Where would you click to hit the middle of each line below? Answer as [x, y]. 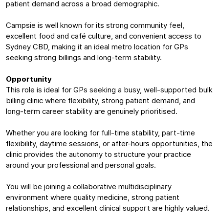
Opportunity [29, 79]
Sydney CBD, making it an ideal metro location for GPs [97, 47]
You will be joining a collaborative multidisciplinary [89, 187]
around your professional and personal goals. [81, 165]
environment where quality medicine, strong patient [93, 197]
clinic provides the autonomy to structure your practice [99, 154]
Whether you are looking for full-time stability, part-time [100, 133]
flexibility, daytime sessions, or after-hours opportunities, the [109, 144]
